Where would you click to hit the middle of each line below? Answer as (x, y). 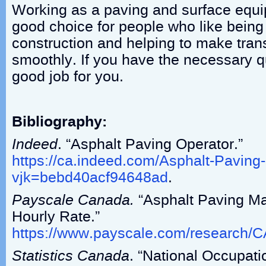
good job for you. (68, 77)
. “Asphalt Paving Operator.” (150, 144)
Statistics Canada (71, 256)
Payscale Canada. (73, 200)
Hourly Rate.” (56, 217)
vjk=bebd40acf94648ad (90, 178)
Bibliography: (59, 122)
